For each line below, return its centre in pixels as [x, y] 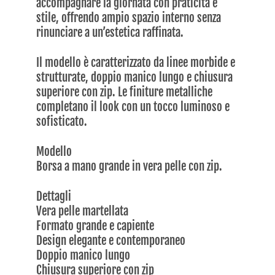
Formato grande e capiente [95, 226]
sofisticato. [62, 121]
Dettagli [54, 196]
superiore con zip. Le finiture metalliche [125, 92]
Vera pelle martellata [83, 211]
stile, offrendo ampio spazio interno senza [129, 17]
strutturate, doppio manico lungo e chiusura [135, 77]
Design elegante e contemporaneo [111, 240]
